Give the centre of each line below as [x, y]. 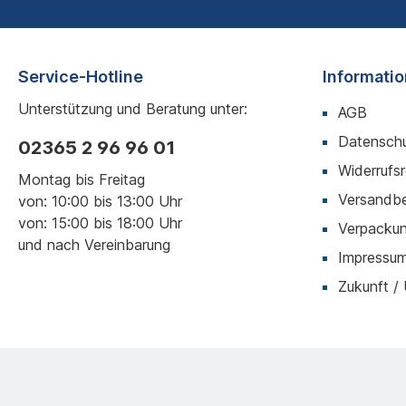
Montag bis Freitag [82, 180]
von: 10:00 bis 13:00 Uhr [100, 202]
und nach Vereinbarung [94, 245]
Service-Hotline [81, 77]
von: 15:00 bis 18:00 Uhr [100, 223]
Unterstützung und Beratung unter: [133, 109]
